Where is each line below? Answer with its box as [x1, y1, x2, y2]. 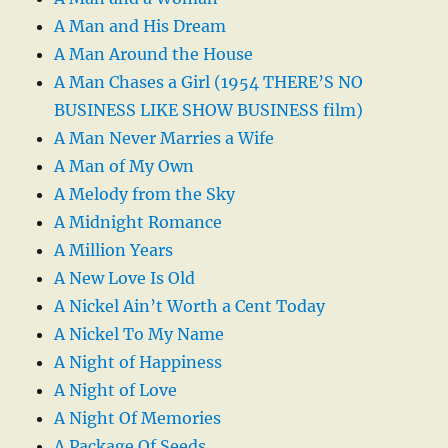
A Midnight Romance [54, 211, 223, 232]
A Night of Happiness [54, 351, 223, 372]
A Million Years [54, 239, 174, 260]
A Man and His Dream [54, 15, 227, 36]
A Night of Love [54, 379, 178, 400]
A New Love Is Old [54, 267, 196, 288]
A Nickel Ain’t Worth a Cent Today [54, 295, 326, 316]
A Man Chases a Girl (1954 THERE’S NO [54, 71, 364, 92]
